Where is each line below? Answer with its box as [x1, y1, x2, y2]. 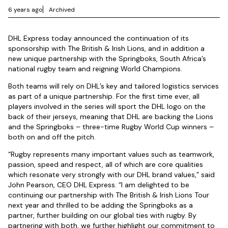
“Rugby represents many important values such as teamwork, [8, 150, 214, 159]
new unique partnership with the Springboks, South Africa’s [8, 54, 206, 64]
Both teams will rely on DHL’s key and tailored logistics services [8, 81, 219, 91]
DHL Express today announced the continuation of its [8, 34, 189, 43]
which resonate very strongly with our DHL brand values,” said [8, 170, 215, 180]
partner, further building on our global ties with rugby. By [8, 211, 196, 220]
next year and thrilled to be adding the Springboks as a [8, 201, 193, 210]
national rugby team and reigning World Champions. [8, 64, 182, 74]
